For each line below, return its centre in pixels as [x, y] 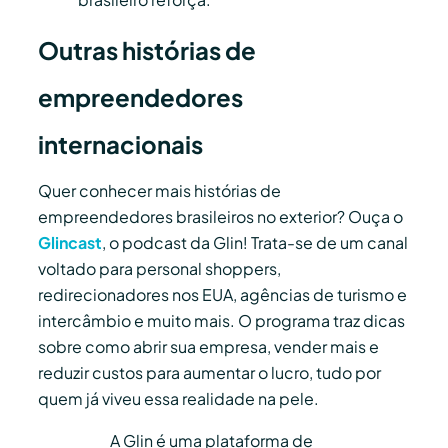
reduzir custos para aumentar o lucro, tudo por [209, 373]
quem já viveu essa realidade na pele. [178, 399]
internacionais [120, 144]
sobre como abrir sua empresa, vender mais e [208, 347]
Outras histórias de [147, 50]
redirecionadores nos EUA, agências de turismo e [222, 295]
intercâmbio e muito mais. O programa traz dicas [221, 321]
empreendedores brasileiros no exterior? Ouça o [220, 217]
